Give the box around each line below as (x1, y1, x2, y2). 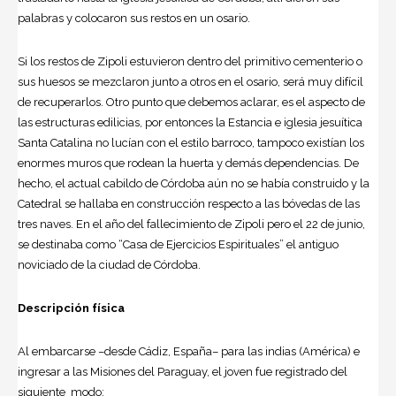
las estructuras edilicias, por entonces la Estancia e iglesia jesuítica (18, 115, 362, 129)
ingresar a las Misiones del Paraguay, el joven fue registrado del (18, 364, 347, 378)
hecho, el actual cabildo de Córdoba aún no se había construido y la (18, 176, 369, 190)
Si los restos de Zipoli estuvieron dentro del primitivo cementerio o (18, 54, 362, 68)
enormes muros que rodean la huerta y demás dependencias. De (18, 156, 359, 170)
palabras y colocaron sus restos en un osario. (18, 11, 250, 25)
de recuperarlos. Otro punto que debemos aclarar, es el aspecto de (18, 95, 365, 109)
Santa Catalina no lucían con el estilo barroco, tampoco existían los (18, 135, 364, 149)
